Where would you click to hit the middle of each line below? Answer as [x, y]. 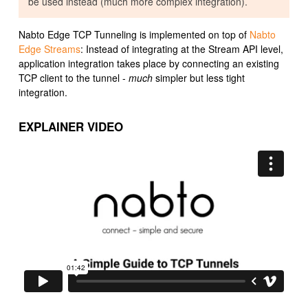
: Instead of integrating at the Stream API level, [182, 49]
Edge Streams [49, 49]
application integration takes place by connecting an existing [149, 64]
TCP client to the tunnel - [74, 78]
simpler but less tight [199, 78]
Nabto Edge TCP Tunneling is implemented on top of [134, 35]
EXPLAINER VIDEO [71, 126]
